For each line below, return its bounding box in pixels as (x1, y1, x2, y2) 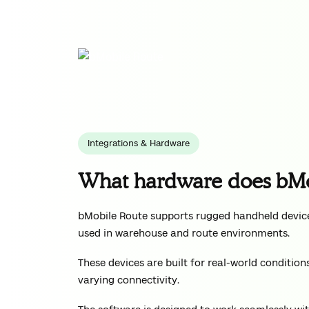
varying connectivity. (78, 274, 180, 286)
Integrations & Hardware (88, 138, 190, 148)
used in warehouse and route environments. (78, 227, 290, 239)
